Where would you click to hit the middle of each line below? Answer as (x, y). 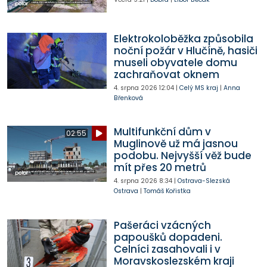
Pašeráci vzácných (162, 225)
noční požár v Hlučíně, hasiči (185, 51)
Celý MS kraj (198, 88)
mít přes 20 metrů (160, 168)
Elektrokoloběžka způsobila (183, 39)
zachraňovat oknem (166, 75)
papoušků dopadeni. (168, 237)
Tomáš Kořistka (167, 191)
